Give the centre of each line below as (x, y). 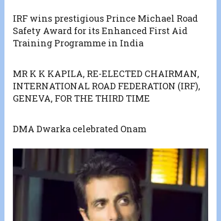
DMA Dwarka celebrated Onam (80, 129)
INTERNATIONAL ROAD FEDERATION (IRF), (107, 86)
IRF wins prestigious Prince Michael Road (106, 18)
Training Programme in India (78, 43)
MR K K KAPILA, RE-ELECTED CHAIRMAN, (106, 74)
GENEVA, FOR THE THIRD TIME (82, 98)
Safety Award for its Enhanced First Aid (100, 31)
